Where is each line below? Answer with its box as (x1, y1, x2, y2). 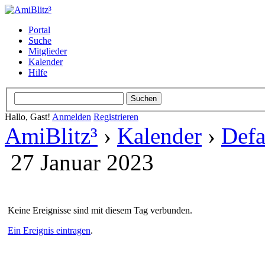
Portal (28, 25, 50, 35)
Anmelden (52, 111, 91, 122)
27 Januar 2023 (11, 149, 154, 175)
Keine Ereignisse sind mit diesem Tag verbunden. (8, 205, 192, 215)
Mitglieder (28, 46, 67, 56)
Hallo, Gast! (5, 111, 52, 122)
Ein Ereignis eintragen (8, 225, 91, 235)
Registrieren (93, 111, 138, 122)
